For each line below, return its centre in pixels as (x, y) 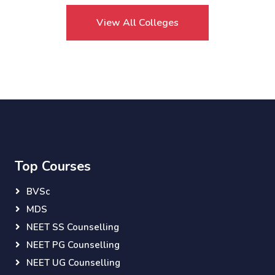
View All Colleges (137, 23)
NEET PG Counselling (73, 245)
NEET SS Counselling (73, 227)
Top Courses (53, 167)
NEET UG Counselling (73, 263)
